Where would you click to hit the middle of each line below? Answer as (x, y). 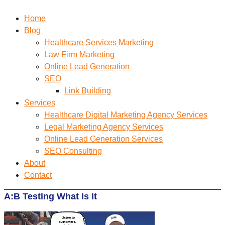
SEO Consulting (73, 151)
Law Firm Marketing (79, 54)
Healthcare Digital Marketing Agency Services (126, 115)
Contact (38, 175)
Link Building (88, 91)
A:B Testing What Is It (50, 196)
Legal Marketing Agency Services (104, 127)
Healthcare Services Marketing (99, 42)
